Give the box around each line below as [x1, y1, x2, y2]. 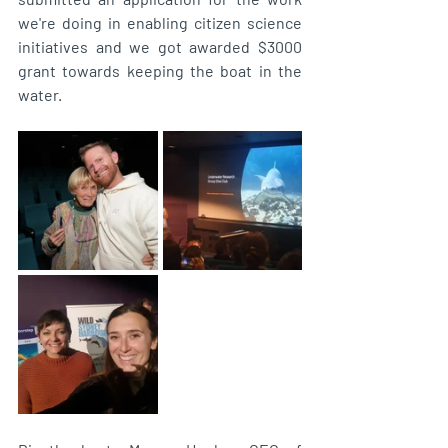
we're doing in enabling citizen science [18, 12, 302, 32]
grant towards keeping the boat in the [18, 60, 302, 80]
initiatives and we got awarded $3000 [18, 36, 302, 56]
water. [18, 84, 65, 104]
